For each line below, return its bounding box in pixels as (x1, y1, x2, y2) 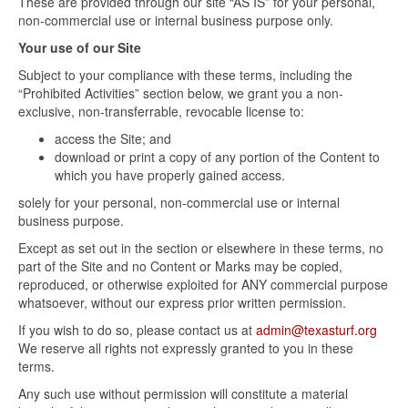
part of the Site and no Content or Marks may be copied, (18, 257, 342, 276)
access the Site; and (55, 129, 171, 148)
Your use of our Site (18, 38, 141, 57)
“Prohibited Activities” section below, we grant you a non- (18, 84, 343, 103)
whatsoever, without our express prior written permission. (18, 293, 346, 312)
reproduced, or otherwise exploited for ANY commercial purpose (18, 275, 388, 294)
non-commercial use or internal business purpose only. (18, 11, 333, 30)
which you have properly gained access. (55, 166, 285, 185)
